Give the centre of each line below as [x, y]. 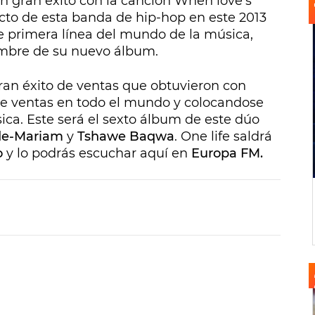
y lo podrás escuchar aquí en [97, 153]
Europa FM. [227, 153]
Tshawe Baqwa [126, 136]
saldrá [251, 136]
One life [205, 136]
